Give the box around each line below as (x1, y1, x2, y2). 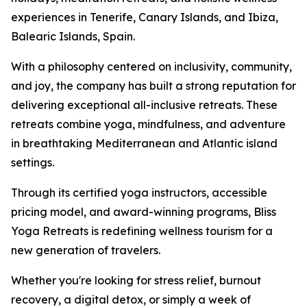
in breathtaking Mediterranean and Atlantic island (11, 136, 278, 150)
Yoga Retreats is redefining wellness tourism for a (11, 224, 273, 238)
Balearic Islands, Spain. (11, 29, 135, 43)
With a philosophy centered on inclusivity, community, (11, 60, 292, 73)
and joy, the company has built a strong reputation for (11, 79, 296, 93)
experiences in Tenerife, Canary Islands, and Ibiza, (11, 10, 278, 24)
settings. (11, 156, 54, 169)
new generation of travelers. (11, 243, 160, 257)
